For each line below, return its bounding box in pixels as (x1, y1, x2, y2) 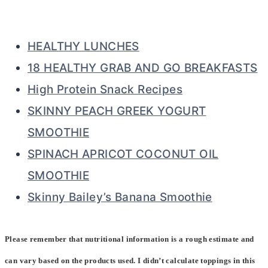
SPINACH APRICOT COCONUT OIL (28, 147, 219, 161)
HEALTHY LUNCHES (28, 39, 139, 53)
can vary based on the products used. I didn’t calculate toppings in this (5, 255, 255, 265)
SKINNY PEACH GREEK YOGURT (28, 103, 206, 118)
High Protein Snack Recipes (28, 82, 182, 96)
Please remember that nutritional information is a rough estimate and (5, 234, 254, 243)
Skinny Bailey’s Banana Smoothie (28, 190, 212, 204)
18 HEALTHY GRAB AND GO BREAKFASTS (28, 60, 258, 75)
